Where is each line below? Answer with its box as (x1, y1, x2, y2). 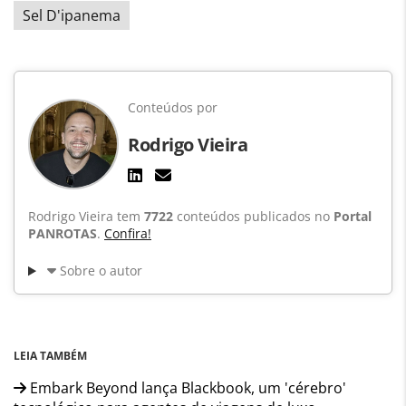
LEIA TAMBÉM (14, 348, 87, 364)
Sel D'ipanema (23, 5, 121, 26)
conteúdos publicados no (173, 208, 333, 226)
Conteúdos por (128, 99, 217, 117)
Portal (333, 208, 372, 226)
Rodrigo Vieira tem (28, 208, 144, 226)
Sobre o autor (59, 262, 142, 280)
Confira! (104, 225, 151, 243)
